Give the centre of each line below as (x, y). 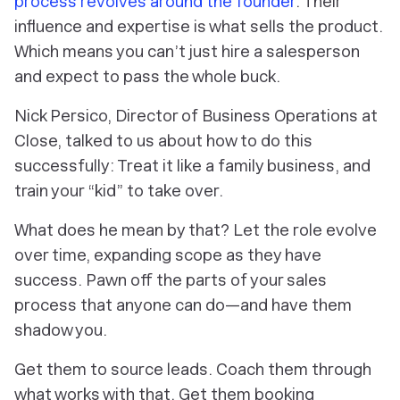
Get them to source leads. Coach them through (193, 370)
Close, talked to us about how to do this (163, 141)
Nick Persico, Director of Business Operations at (196, 116)
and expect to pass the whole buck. (147, 77)
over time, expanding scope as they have (168, 255)
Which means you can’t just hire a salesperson (187, 52)
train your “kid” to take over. (119, 191)
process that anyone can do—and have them (183, 305)
